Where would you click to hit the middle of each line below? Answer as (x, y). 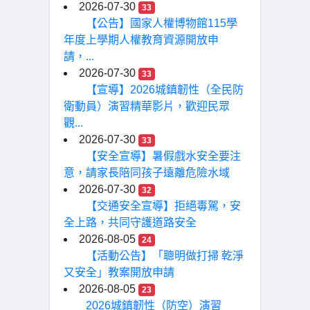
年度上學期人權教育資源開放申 (141, 40)
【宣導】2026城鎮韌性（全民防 (165, 90)
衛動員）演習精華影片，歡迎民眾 (147, 106)
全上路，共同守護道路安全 (130, 222)
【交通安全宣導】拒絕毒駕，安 (163, 206)
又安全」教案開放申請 (119, 272)
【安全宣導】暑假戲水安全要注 (163, 156)
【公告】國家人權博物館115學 (162, 23)
